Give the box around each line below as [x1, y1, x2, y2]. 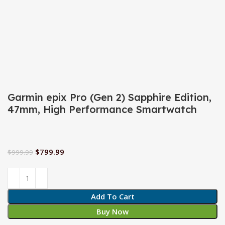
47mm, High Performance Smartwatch [8, 102, 197, 116]
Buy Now [96, 206, 129, 216]
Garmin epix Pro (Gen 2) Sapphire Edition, [8, 90, 212, 103]
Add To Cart [90, 191, 135, 201]
